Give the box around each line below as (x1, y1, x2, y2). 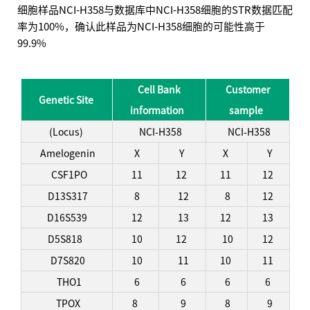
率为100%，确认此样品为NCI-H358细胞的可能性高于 (17, 19, 265, 34)
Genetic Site (38, 93, 93, 107)
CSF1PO (48, 167, 87, 181)
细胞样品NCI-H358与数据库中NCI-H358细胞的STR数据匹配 (17, 2, 293, 17)
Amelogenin (40, 146, 95, 160)
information (130, 103, 184, 117)
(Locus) (48, 125, 85, 138)
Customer (226, 82, 270, 96)
